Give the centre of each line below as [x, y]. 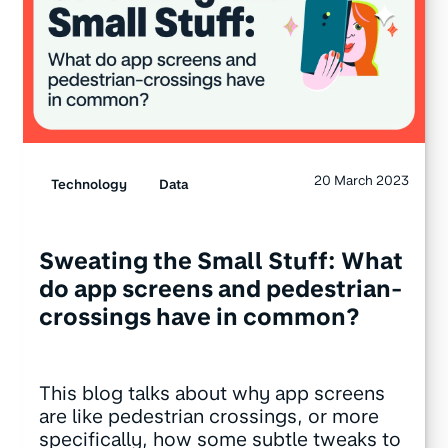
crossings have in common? [198, 317]
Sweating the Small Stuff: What [220, 261]
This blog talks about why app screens [211, 394]
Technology [88, 184]
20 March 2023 [362, 180]
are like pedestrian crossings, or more [208, 417]
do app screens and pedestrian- [220, 289]
